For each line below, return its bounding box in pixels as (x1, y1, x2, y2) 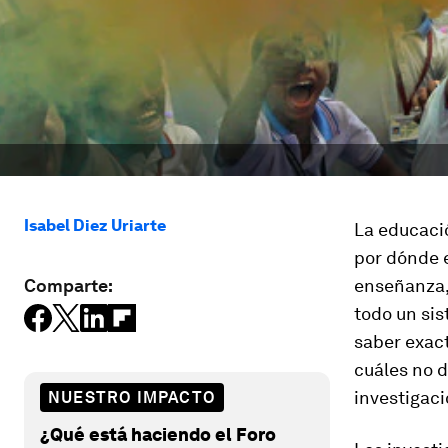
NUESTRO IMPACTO (48, 387, 216, 407)
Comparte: (24, 275, 113, 296)
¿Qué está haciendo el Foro (40, 423, 276, 445)
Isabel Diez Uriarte (24, 216, 166, 235)
